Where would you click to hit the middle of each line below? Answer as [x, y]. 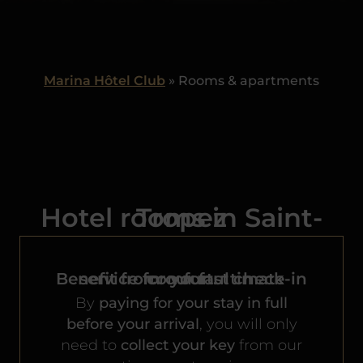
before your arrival [132, 324]
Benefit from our [127, 278]
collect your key [178, 345]
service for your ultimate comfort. [181, 278]
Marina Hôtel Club [105, 81]
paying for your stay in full [193, 303]
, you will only [248, 324]
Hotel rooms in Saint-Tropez [181, 218]
